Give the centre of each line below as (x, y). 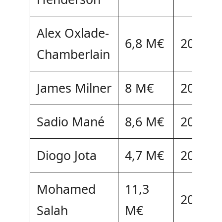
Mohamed (66, 189)
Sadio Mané (70, 121)
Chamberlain (73, 54)
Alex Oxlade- (73, 32)
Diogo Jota (66, 155)
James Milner (74, 87)
